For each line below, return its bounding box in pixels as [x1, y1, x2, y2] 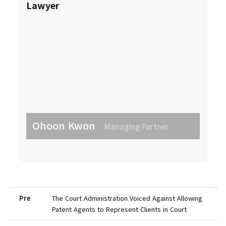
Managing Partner [104, 121, 169, 132]
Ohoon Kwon [32, 118, 99, 133]
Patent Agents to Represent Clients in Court [51, 204, 187, 214]
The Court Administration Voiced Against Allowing [51, 193, 202, 203]
